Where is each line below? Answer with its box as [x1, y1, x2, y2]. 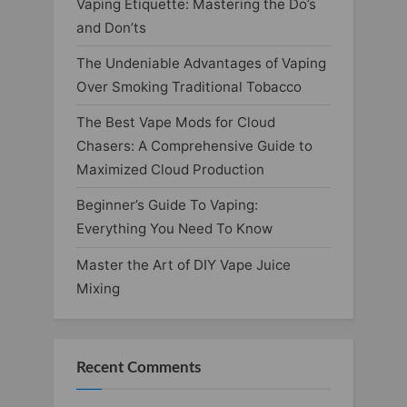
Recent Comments [76, 361, 201, 376]
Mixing [76, 279, 120, 297]
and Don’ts [76, 19, 146, 37]
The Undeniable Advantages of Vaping [76, 55, 326, 73]
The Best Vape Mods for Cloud [76, 114, 275, 132]
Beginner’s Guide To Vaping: [76, 196, 258, 214]
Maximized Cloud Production [76, 161, 264, 179]
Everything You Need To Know [76, 220, 273, 238]
